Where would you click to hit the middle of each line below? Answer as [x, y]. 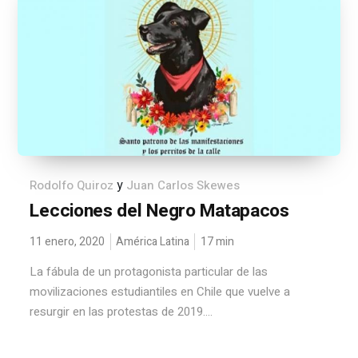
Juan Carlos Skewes [183, 185]
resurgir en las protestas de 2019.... [121, 312]
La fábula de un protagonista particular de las [149, 272]
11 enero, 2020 [68, 242]
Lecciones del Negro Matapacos [159, 211]
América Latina [153, 242]
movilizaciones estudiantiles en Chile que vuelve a [160, 292]
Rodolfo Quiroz [72, 185]
